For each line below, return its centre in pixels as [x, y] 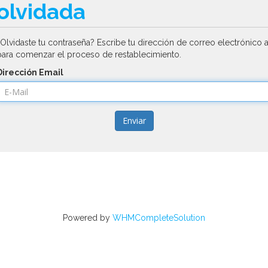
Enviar [134, 121]
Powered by [88, 218]
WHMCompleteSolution [159, 218]
